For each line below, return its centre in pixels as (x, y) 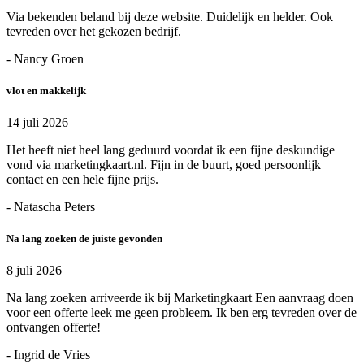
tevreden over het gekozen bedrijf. (94, 31)
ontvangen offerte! (54, 327)
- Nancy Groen (45, 58)
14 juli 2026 (37, 123)
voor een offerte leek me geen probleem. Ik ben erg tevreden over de (182, 313)
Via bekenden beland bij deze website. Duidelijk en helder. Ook (170, 16)
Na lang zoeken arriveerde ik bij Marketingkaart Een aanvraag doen (180, 298)
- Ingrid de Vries (48, 355)
